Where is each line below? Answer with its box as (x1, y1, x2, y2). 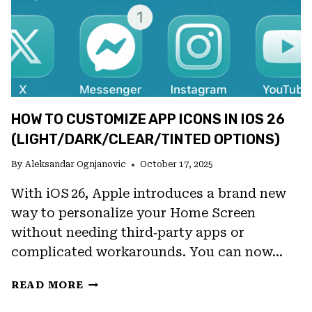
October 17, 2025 (140, 159, 214, 170)
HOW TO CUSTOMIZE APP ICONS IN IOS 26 (11, 111, 285, 128)
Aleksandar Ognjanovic (25, 159, 127, 170)
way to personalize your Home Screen (11, 205, 256, 221)
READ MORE (11, 279, 84, 292)
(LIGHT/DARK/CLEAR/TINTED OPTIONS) (11, 131, 280, 148)
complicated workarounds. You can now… (11, 244, 283, 260)
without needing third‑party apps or (11, 225, 244, 240)
